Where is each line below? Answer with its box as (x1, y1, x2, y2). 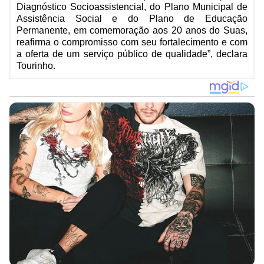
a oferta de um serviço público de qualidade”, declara (16, 49, 247, 60)
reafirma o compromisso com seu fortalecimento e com (16, 37, 247, 48)
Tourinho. (16, 61, 55, 71)
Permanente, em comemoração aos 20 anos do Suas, (16, 25, 247, 36)
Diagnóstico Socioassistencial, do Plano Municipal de (16, 2, 247, 12)
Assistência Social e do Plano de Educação (16, 14, 247, 24)
